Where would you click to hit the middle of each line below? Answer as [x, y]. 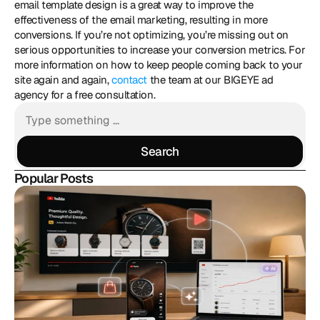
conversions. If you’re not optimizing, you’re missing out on [151, 35]
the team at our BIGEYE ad [210, 80]
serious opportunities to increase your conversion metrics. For [160, 50]
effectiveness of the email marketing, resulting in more [141, 20]
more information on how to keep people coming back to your [159, 65]
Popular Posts [54, 178]
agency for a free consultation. [85, 95]
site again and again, [63, 80]
